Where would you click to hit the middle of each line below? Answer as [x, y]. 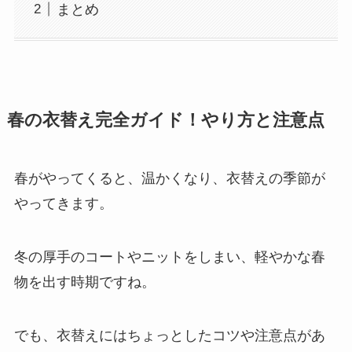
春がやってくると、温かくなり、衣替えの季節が [169, 178]
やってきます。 [63, 203]
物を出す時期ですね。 [84, 282]
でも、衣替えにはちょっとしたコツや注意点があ [169, 335]
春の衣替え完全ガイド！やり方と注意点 [165, 120]
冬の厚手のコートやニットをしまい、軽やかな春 [169, 257]
